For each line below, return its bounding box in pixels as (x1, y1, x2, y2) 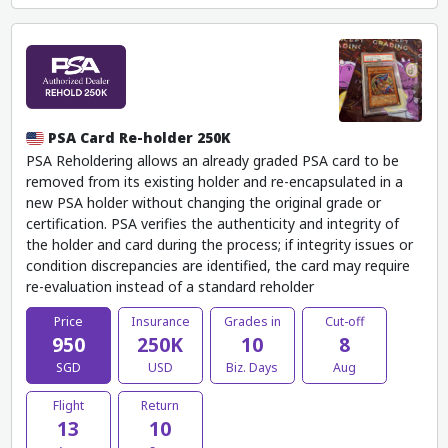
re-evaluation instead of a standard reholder (25, 276, 314, 296)
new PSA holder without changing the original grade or (25, 192, 381, 212)
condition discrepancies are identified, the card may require (25, 255, 410, 275)
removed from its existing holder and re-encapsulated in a (25, 171, 403, 191)
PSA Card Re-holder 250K (44, 128, 232, 148)
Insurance (130, 313, 190, 331)
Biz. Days (226, 359, 278, 377)
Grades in (223, 313, 281, 331)
